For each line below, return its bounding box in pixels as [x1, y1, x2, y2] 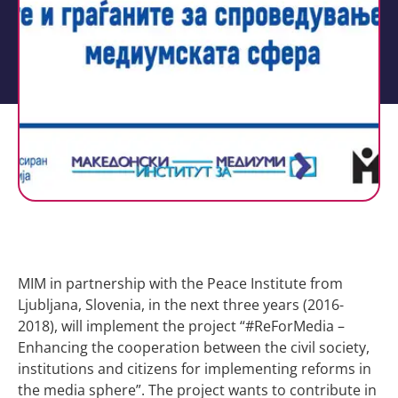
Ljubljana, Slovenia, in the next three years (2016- [18, 295, 344, 314]
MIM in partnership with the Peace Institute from [18, 274, 343, 293]
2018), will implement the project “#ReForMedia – [18, 316, 345, 336]
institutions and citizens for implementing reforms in [18, 359, 371, 378]
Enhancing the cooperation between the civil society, [18, 338, 370, 357]
